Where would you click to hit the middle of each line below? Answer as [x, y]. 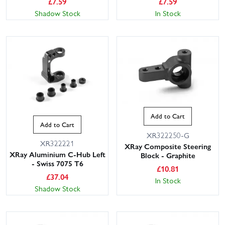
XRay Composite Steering [168, 146]
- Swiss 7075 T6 [57, 163]
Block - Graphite [168, 155]
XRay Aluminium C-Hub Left [57, 154]
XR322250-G [168, 135]
